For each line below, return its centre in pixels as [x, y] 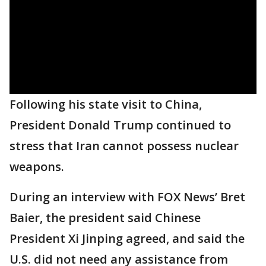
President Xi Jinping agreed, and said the [127, 238]
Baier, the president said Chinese [105, 218]
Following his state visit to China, [106, 104]
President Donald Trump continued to [120, 125]
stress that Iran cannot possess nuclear [124, 146]
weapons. [38, 167]
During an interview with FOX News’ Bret [127, 197]
